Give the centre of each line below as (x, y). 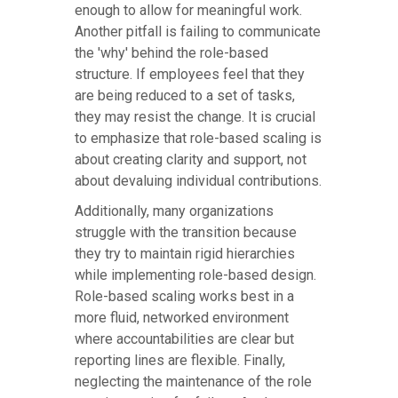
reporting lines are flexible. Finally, (180, 361)
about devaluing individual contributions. (198, 181)
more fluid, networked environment (182, 318)
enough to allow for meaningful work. (188, 11)
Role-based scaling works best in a (184, 297)
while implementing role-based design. (195, 275)
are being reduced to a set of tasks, (185, 96)
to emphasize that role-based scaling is (198, 139)
